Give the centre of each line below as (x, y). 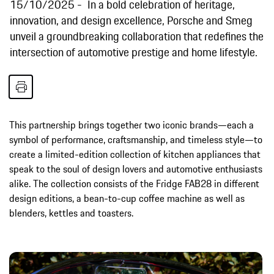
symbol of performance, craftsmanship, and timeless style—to (136, 139)
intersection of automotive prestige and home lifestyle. (134, 52)
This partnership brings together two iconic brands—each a (131, 124)
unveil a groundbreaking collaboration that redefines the (137, 36)
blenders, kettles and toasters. (71, 213)
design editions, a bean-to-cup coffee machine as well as (127, 198)
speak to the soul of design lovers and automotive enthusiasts (136, 168)
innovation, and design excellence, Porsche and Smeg (131, 20)
